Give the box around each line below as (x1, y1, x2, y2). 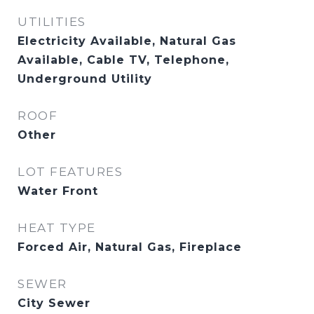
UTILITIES (18, 15, 86, 29)
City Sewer (18, 296, 90, 310)
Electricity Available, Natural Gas (18, 34, 236, 48)
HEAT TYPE (18, 221, 96, 235)
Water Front (18, 184, 98, 198)
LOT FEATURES (18, 165, 123, 179)
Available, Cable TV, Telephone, (18, 53, 229, 67)
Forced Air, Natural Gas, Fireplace (18, 240, 242, 254)
